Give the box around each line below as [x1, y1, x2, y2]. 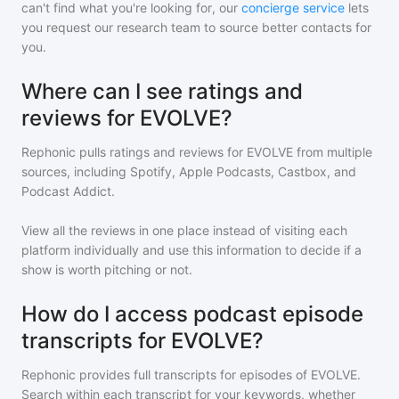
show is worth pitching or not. [21, 262, 192, 277]
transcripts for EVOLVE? [21, 328, 264, 354]
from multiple [293, 144, 372, 159]
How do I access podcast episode [21, 301, 363, 327]
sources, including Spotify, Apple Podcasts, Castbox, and [21, 164, 356, 179]
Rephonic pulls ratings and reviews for [21, 144, 247, 159]
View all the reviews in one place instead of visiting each [21, 223, 347, 238]
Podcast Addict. [21, 183, 115, 199]
